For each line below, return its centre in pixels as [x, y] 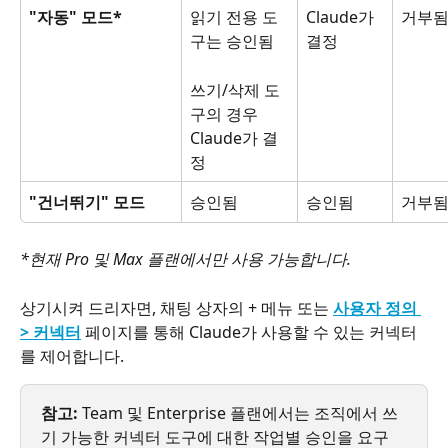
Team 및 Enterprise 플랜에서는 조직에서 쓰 [238, 413]
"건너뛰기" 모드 [87, 202]
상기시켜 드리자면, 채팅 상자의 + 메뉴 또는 [176, 308]
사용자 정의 [377, 308]
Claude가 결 [234, 137]
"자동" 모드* [75, 17]
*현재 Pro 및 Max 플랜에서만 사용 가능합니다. [185, 259]
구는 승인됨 [232, 41]
